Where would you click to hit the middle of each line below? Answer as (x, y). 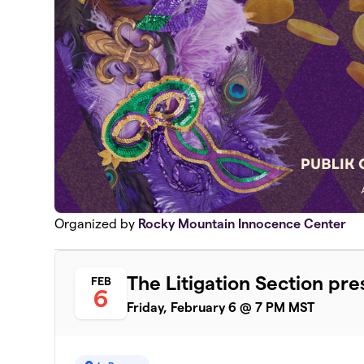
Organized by (97, 224)
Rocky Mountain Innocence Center (243, 224)
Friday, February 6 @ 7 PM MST (221, 307)
